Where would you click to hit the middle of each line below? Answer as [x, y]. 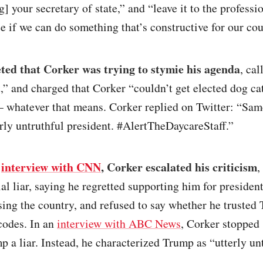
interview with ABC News [119, 224]
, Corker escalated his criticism [179, 167]
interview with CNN [51, 167]
